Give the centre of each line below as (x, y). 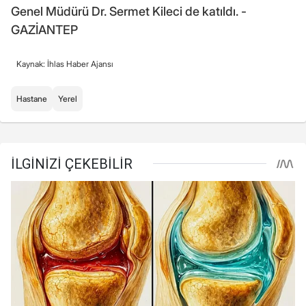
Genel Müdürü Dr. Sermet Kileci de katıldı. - (129, 11)
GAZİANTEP (44, 29)
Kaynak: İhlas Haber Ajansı (65, 64)
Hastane (32, 98)
